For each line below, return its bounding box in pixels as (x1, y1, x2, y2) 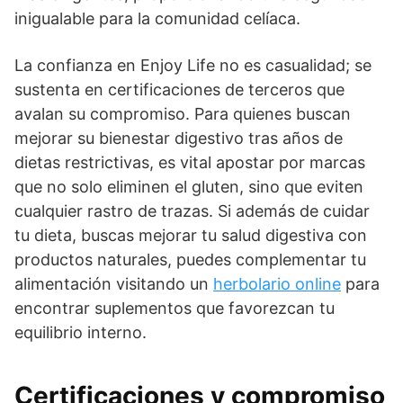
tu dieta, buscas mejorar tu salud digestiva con (14, 226, 367, 245)
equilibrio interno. (14, 323, 147, 342)
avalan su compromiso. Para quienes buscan (14, 104, 351, 123)
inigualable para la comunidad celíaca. (14, 9, 300, 28)
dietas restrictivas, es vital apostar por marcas (14, 153, 365, 172)
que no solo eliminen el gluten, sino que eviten (14, 177, 363, 196)
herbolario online (213, 274, 341, 293)
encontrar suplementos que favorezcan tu (14, 299, 335, 318)
